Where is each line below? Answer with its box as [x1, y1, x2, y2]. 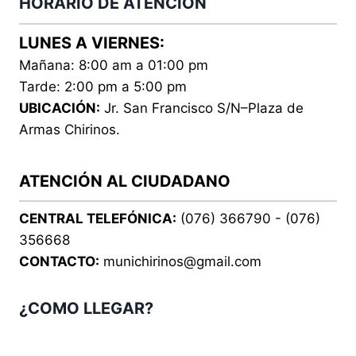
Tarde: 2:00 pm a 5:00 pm [19, 79, 187, 95]
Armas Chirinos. [19, 122, 120, 137]
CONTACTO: [19, 253, 99, 269]
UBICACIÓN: [19, 100, 100, 116]
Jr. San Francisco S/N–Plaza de [100, 100, 304, 116]
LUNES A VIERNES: [19, 33, 164, 52]
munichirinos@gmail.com [99, 253, 261, 269]
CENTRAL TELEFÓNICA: [19, 211, 176, 226]
